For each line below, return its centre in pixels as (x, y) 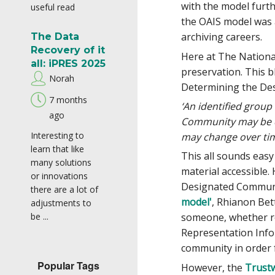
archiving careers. (222, 37)
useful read (53, 7)
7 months (68, 100)
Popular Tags (69, 265)
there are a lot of (64, 190)
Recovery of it (68, 50)
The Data (55, 37)
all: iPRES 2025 (68, 64)
